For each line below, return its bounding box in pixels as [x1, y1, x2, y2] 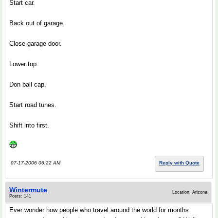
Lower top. [9, 60, 38, 68]
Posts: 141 [9, 194, 31, 199]
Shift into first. [9, 122, 49, 129]
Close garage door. [9, 40, 62, 47]
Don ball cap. [9, 81, 46, 88]
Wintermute [9, 186, 47, 194]
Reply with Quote [159, 160, 200, 165]
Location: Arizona [172, 190, 207, 195]
